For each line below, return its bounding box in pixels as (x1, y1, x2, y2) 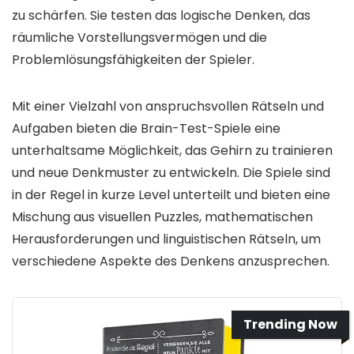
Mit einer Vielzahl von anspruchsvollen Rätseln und (12, 97, 324, 116)
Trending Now (243, 315, 337, 334)
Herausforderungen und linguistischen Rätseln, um (12, 230, 321, 249)
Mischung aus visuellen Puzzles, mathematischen (12, 208, 313, 227)
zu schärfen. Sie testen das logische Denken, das (12, 6, 311, 25)
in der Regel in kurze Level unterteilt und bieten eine (12, 186, 330, 205)
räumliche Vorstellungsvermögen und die (12, 28, 267, 47)
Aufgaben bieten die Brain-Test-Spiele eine (12, 119, 281, 138)
